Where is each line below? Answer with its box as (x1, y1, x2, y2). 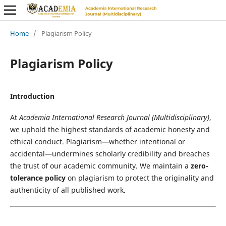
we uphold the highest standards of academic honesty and (10, 124, 210, 134)
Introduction (10, 91, 54, 101)
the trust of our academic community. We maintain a (10, 160, 191, 171)
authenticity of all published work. (10, 185, 126, 195)
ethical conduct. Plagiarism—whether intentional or (10, 136, 185, 146)
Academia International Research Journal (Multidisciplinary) (19, 112, 209, 122)
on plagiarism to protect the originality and (65, 173, 214, 183)
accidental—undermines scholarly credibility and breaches (10, 148, 210, 158)
